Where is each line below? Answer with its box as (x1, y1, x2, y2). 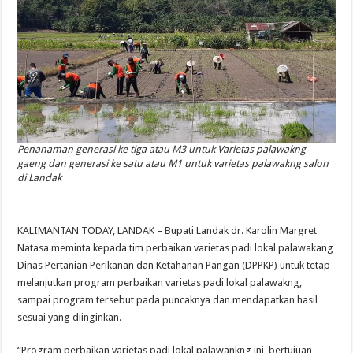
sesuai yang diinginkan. (17, 311, 122, 324)
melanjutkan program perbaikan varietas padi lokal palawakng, (17, 277, 303, 289)
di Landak (17, 172, 62, 184)
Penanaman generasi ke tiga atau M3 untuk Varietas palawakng (17, 143, 307, 156)
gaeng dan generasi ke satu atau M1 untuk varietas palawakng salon (17, 158, 329, 170)
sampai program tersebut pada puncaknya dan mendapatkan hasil (17, 294, 318, 307)
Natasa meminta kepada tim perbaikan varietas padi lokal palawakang (17, 242, 334, 255)
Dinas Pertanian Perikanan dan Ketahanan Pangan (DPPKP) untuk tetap (17, 259, 331, 272)
